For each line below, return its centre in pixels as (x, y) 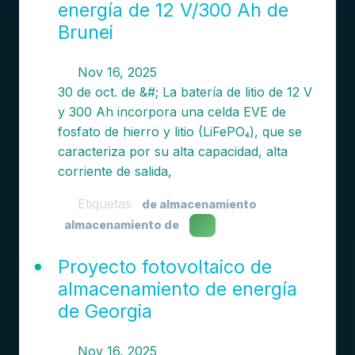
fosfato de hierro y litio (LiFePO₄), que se (179, 132)
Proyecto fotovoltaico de (164, 267)
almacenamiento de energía (177, 289)
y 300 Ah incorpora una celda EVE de (172, 112)
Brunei (85, 32)
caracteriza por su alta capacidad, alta (172, 151)
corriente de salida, (115, 171)
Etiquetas (104, 204)
